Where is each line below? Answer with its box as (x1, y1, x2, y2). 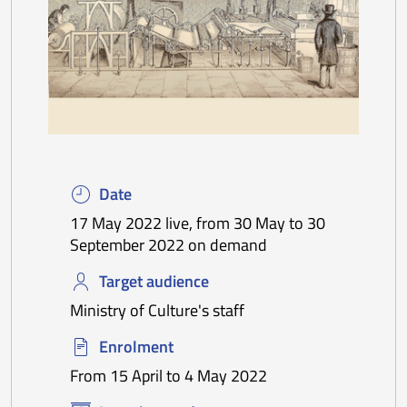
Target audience (99, 269, 209, 294)
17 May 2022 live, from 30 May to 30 (70, 211, 325, 236)
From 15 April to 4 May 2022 (70, 363, 267, 389)
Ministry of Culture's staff (70, 298, 244, 323)
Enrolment (99, 334, 174, 360)
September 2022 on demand (70, 233, 267, 258)
